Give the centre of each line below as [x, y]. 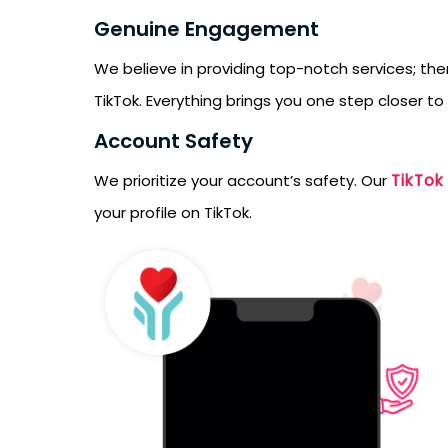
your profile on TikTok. [173, 212]
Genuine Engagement [206, 29]
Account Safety [173, 141]
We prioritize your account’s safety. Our [242, 180]
